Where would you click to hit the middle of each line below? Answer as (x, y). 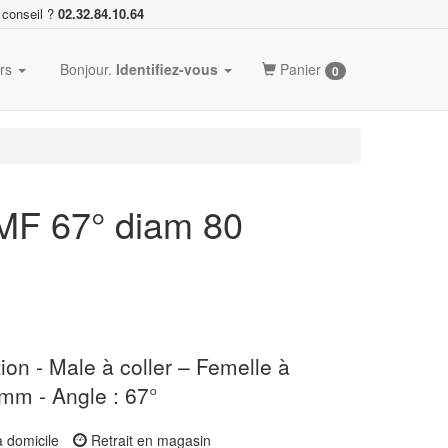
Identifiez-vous (167, 69)
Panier (300, 69)
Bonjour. (86, 69)
